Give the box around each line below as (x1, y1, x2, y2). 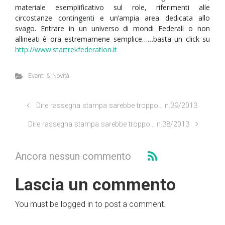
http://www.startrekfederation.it (15, 45, 117, 54)
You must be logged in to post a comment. (15, 199, 166, 209)
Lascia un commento (15, 174, 176, 195)
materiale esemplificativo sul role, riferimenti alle (15, 3, 210, 12)
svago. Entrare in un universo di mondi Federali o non (15, 24, 210, 33)
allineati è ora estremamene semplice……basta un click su (15, 34, 210, 44)
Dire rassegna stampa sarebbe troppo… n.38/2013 (28, 120, 189, 129)
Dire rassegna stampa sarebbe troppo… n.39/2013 (36, 101, 197, 110)
